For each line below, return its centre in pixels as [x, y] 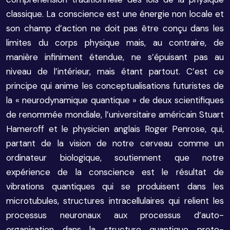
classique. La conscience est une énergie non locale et [115, 14]
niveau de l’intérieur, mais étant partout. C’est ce [115, 71]
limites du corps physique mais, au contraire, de [115, 43]
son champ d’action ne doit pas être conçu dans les [115, 28]
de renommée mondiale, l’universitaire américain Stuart [115, 114]
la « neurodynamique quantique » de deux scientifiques [115, 100]
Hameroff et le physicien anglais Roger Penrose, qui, [115, 129]
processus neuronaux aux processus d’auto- [115, 215]
